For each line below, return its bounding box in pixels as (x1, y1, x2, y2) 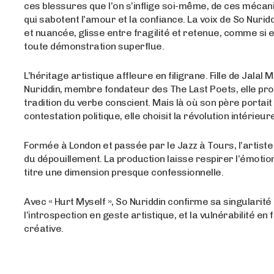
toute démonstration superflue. (24, 40, 165, 52)
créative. (24, 222, 64, 234)
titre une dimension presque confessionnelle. (24, 166, 224, 178)
